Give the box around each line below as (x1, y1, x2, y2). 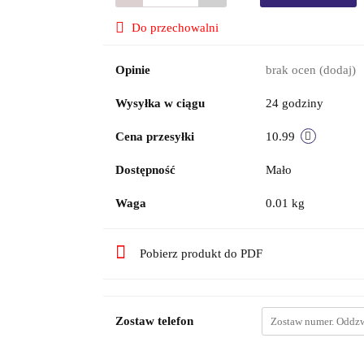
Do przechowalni (131, 21, 219, 34)
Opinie (115, 63, 150, 76)
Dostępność (115, 163, 175, 176)
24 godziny (265, 97, 323, 110)
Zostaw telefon (115, 314, 193, 327)
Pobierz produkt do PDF (139, 247, 262, 260)
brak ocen (265, 63, 319, 76)
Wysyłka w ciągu (115, 97, 205, 110)
